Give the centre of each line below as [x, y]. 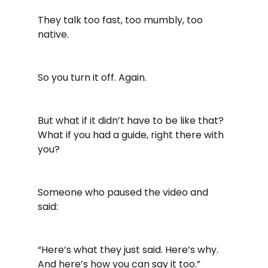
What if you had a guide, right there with [132, 135]
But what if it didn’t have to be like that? [132, 121]
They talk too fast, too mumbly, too [121, 20]
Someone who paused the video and [124, 192]
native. [53, 34]
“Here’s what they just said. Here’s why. [129, 250]
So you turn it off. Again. [92, 77]
